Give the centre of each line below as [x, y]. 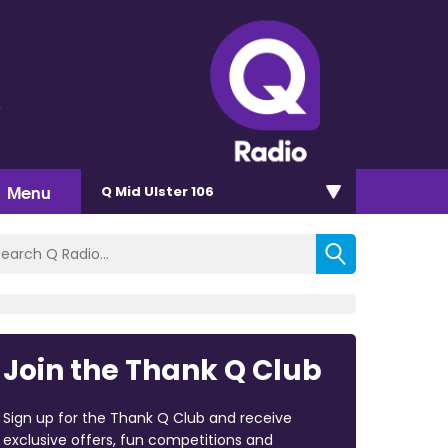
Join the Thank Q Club [162, 370]
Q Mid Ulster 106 [157, 191]
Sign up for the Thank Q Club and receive [147, 417]
